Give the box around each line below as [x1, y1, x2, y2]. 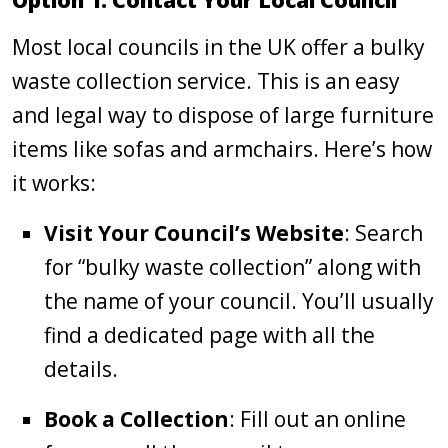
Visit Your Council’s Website [44, 219, 344, 247]
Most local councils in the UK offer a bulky [12, 33, 425, 61]
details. [44, 355, 118, 383]
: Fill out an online [229, 405, 406, 433]
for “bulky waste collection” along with [44, 253, 421, 281]
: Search [344, 219, 423, 247]
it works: [12, 169, 96, 197]
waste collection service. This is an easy [12, 67, 400, 95]
